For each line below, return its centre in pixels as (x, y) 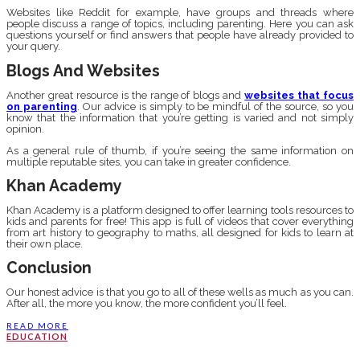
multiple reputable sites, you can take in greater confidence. (149, 162)
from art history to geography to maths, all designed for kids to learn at (180, 233)
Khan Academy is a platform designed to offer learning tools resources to (180, 211)
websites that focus (299, 95)
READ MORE (37, 326)
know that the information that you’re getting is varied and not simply (180, 117)
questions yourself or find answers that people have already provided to (180, 35)
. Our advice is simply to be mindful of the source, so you (215, 106)
